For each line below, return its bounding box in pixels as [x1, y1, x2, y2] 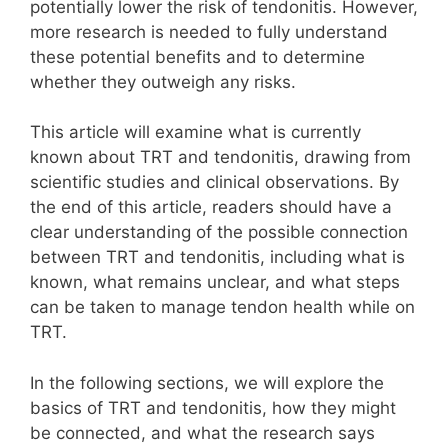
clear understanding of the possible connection [30, 222, 408, 243]
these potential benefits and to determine [30, 46, 365, 67]
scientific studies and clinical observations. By [30, 172, 399, 193]
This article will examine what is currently [30, 122, 361, 143]
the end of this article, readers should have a [30, 197, 392, 218]
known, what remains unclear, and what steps [30, 272, 400, 293]
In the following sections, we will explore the [30, 372, 384, 393]
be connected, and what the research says [30, 422, 375, 443]
